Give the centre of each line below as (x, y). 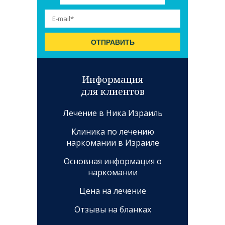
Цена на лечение (113, 191)
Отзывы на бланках (113, 210)
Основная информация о (113, 161)
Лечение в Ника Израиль (113, 113)
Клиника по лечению (113, 132)
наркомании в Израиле (113, 143)
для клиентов (113, 92)
